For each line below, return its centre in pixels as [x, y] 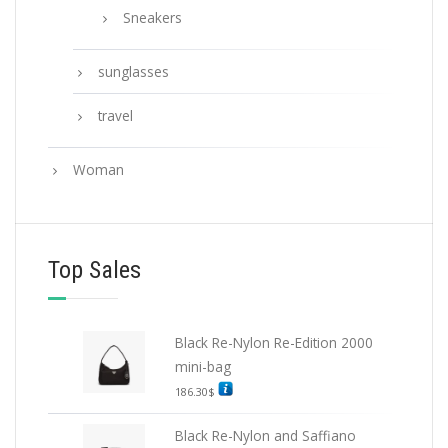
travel [115, 116]
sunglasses [133, 72]
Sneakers [152, 18]
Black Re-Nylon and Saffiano [266, 436]
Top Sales [94, 270]
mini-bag [203, 367]
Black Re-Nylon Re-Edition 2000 [274, 343]
